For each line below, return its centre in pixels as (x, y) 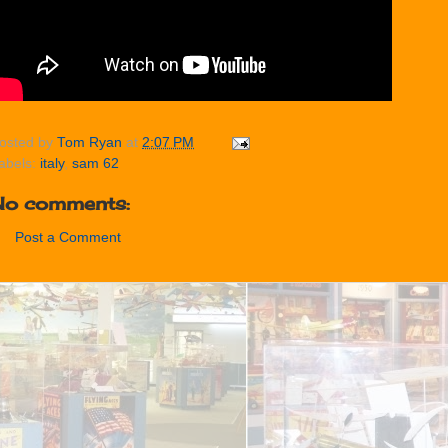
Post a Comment (68, 237)
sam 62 (95, 164)
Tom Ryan (89, 143)
